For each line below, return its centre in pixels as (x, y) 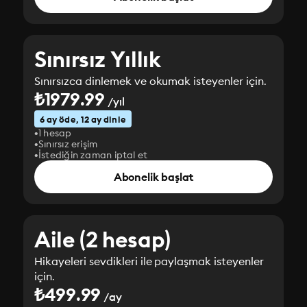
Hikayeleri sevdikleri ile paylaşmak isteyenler (149, 261)
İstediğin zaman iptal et (93, 155)
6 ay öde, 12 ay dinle (83, 119)
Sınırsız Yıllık (98, 59)
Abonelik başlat (153, 177)
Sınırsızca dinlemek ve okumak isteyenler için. (151, 81)
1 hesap (55, 133)
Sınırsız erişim (68, 144)
